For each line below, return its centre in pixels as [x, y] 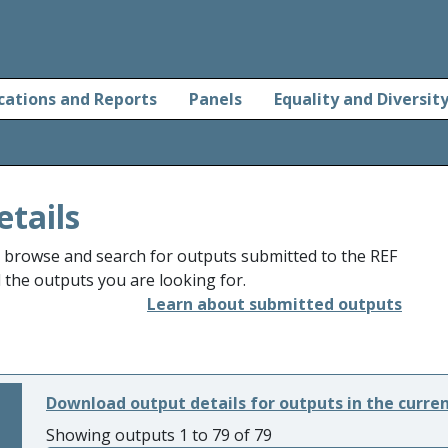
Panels [215, 99]
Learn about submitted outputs [274, 304]
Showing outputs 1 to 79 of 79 [159, 435]
